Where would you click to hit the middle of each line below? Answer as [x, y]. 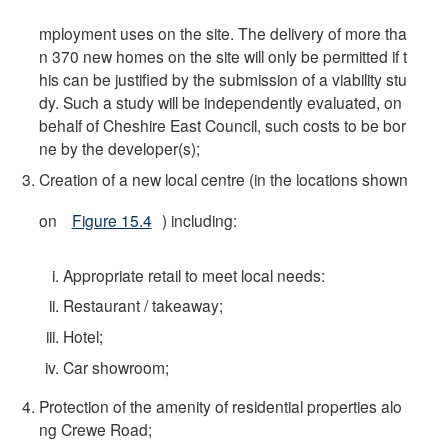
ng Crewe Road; [96, 428]
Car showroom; [115, 367]
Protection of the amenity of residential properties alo [221, 405]
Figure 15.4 [111, 220]
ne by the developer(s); [120, 148]
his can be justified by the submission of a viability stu [223, 79]
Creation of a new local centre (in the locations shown [224, 179]
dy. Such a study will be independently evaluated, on [221, 102]
